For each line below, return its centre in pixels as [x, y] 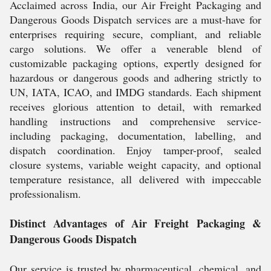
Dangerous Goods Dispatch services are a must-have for [135, 19]
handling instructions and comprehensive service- [135, 121]
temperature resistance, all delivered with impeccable [135, 179]
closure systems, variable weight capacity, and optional [135, 165]
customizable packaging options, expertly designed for [135, 63]
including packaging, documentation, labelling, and [135, 135]
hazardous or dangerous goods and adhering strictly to [135, 77]
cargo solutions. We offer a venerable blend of [135, 48]
